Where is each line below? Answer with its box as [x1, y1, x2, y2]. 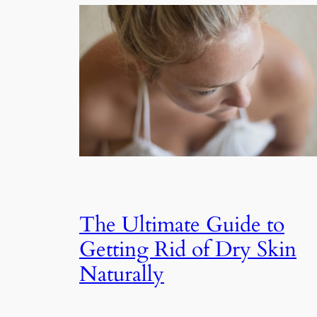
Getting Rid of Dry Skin [79, 235, 296, 264]
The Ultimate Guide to [79, 210, 284, 239]
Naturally [79, 260, 164, 289]
